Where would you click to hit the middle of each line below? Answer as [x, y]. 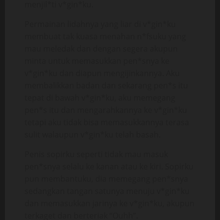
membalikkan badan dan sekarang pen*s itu [106, 85]
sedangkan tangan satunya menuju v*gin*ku [107, 191]
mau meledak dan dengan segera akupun [101, 49]
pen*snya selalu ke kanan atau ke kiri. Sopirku [109, 166]
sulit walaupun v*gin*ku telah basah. [93, 135]
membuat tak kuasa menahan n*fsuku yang [105, 36]
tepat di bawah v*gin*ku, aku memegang [100, 98]
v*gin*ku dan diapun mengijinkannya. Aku [102, 73]
